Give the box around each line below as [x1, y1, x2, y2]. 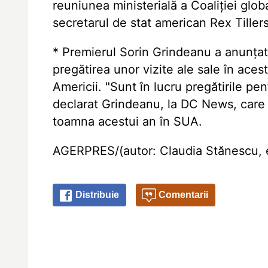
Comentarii [156, 190, 209, 200]
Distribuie [73, 190, 120, 200]
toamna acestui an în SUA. [53, 114, 203, 129]
